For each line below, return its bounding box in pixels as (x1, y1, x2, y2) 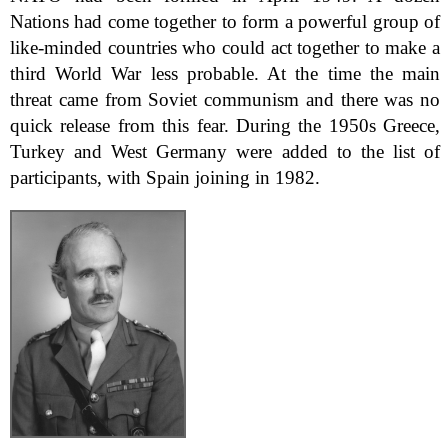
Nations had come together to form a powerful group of (10, 11, 441, 33)
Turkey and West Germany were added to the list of (10, 141, 441, 163)
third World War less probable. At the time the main (10, 63, 441, 85)
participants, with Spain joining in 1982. (10, 167, 320, 189)
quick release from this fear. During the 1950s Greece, (10, 115, 441, 137)
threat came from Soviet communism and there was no (10, 89, 441, 111)
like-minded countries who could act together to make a (10, 37, 441, 59)
